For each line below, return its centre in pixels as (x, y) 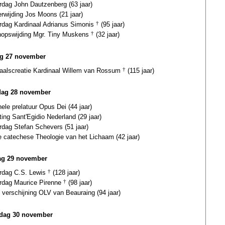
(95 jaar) (112, 25)
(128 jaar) (65, 173)
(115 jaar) (140, 70)
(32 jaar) (107, 35)
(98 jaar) (79, 183)
